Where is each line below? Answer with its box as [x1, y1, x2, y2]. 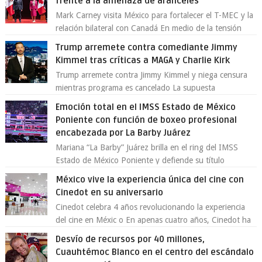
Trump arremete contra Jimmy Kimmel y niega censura [56, 70, 248, 80]
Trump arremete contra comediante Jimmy [56, 42, 238, 53]
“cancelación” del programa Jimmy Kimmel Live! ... [56, 96, 232, 105]
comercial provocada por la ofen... [56, 36, 177, 46]
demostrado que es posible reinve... [56, 228, 183, 237]
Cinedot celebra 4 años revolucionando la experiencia [56, 202, 246, 212]
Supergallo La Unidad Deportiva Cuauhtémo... [56, 168, 220, 178]
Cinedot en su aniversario [56, 187, 164, 198]
